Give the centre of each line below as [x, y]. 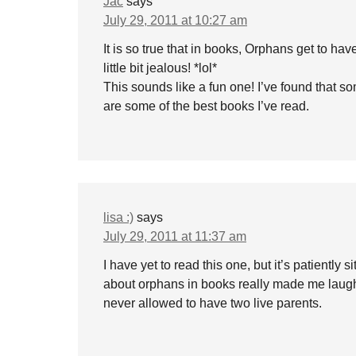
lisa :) [118, 217]
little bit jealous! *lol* [160, 68]
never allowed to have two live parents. [213, 303]
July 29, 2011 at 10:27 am [175, 20]
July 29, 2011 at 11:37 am [175, 236]
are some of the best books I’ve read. [206, 106]
